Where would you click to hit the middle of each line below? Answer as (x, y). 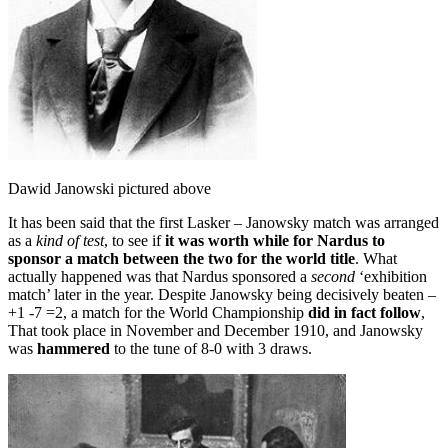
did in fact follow (364, 312)
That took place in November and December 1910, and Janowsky (215, 330)
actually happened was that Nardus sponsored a (159, 276)
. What (376, 258)
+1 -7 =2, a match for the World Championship (158, 312)
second (333, 276)
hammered (73, 348)
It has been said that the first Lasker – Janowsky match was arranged (223, 222)
